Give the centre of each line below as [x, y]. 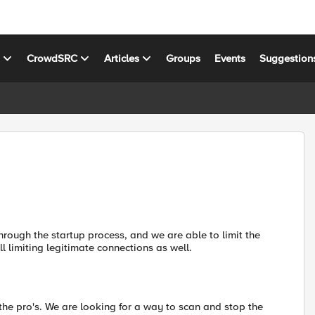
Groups [184, 58]
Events [230, 58]
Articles [122, 58]
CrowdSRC [52, 58]
